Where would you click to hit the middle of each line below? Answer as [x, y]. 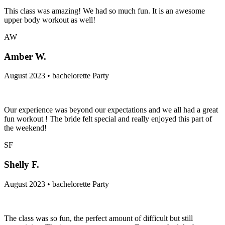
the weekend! [25, 128]
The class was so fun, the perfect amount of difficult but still [98, 218]
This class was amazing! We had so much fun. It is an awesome [104, 11]
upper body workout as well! [50, 20]
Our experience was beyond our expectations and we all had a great [111, 110]
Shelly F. [22, 165]
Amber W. [25, 56]
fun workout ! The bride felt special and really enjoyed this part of [108, 119]
